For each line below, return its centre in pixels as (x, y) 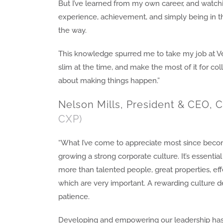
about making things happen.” (109, 81)
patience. (74, 197)
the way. (73, 31)
